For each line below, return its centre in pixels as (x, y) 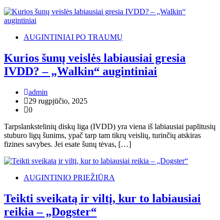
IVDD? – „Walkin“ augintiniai (81, 71)
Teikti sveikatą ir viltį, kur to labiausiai (102, 199)
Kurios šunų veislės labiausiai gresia (95, 58)
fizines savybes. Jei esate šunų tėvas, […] (68, 144)
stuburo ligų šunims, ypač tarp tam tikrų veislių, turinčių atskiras (102, 136)
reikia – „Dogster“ (50, 212)
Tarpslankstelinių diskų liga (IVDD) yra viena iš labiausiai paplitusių (110, 127)
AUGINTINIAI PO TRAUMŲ (73, 37)
